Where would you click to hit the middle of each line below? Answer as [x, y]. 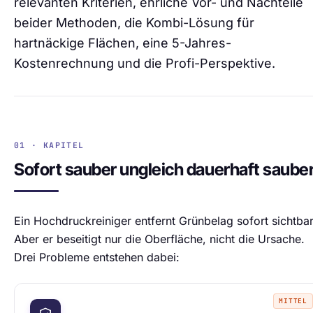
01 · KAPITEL [49, 145]
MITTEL [293, 301]
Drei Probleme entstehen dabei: [97, 257]
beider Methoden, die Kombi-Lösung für [134, 23]
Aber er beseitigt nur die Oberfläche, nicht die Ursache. [159, 239]
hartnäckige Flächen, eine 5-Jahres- [123, 43]
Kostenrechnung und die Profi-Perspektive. [145, 63]
